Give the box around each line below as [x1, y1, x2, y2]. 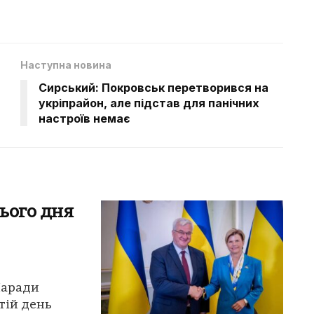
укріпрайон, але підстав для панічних [39, 95, 259, 110]
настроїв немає [39, 111, 130, 125]
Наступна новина [20, 58, 111, 71]
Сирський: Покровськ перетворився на [39, 80, 268, 95]
